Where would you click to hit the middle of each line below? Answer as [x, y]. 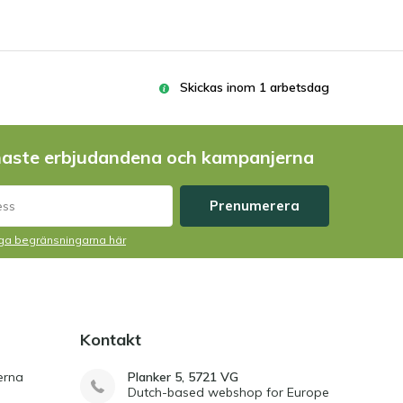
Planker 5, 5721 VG [183, 376]
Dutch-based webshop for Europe [228, 392]
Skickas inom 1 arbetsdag [255, 87]
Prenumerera [255, 205]
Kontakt [111, 339]
